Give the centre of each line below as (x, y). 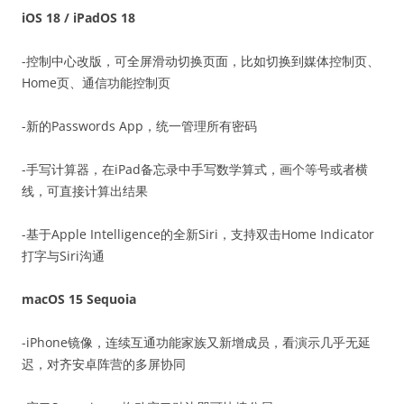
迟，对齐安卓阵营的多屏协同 (104, 364)
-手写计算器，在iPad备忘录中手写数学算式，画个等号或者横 (195, 169)
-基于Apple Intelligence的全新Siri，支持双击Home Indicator (198, 234)
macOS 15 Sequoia (79, 299)
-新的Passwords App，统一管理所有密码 (139, 126)
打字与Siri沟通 (63, 256)
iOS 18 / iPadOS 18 (78, 18)
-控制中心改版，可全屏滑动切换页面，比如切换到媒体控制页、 (201, 61)
